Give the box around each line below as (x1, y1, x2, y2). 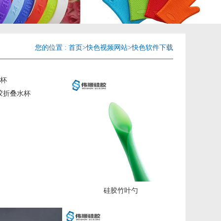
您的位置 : (35, 44, 69, 51)
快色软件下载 (132, 44, 173, 51)
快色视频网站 (86, 44, 128, 51)
